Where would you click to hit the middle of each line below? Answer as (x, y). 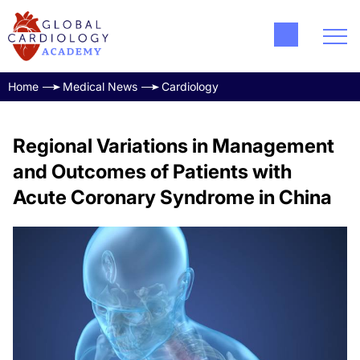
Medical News (100, 86)
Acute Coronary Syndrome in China (172, 197)
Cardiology (190, 86)
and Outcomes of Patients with (152, 172)
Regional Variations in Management (174, 146)
